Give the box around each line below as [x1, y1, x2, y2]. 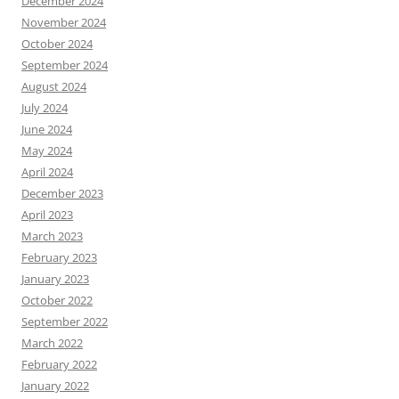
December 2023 [21, 185, 103, 201]
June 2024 [21, 121, 72, 137]
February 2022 [21, 356, 97, 372]
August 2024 [21, 78, 86, 94]
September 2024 [21, 57, 108, 73]
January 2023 [21, 271, 89, 287]
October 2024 [21, 36, 93, 52]
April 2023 [21, 207, 73, 223]
